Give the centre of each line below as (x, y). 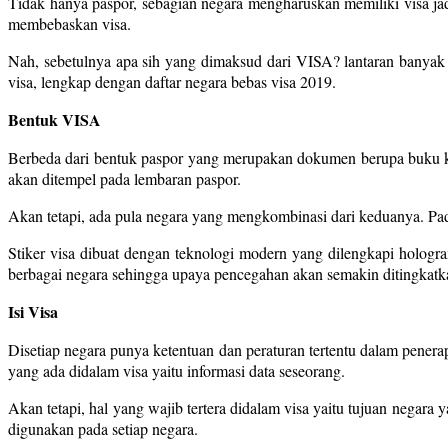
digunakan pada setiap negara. (103, 428)
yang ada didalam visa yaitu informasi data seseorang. (176, 370)
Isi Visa (33, 311)
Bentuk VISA (54, 119)
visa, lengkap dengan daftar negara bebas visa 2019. (172, 81)
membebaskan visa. (69, 23)
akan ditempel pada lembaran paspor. (124, 178)
